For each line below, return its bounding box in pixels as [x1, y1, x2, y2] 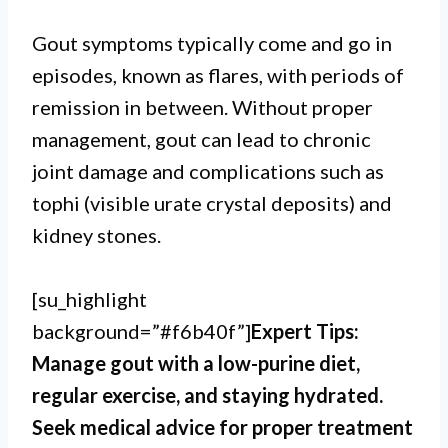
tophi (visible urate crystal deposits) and [32, 191, 392, 215]
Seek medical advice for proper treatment [32, 415, 413, 439]
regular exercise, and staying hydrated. [32, 383, 383, 407]
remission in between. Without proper [32, 95, 373, 119]
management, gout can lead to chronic [32, 127, 371, 151]
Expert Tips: [251, 319, 359, 343]
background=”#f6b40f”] [32, 319, 251, 343]
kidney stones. [32, 223, 161, 247]
